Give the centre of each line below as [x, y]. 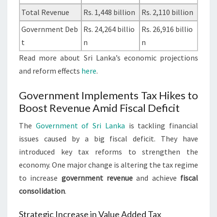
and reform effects [50, 71]
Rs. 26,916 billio [167, 29]
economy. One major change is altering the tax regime [108, 165]
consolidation [42, 191]
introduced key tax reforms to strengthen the [108, 152]
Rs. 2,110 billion [168, 12]
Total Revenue [46, 12]
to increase [40, 178]
